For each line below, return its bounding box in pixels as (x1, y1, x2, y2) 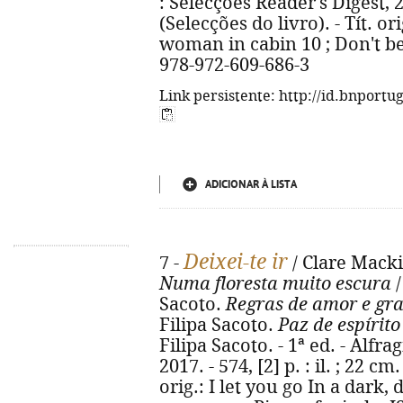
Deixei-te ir (184, 250, 288, 273)
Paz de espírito (278, 315, 400, 336)
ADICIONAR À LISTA (205, 178, 297, 191)
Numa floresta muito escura (159, 273, 391, 294)
